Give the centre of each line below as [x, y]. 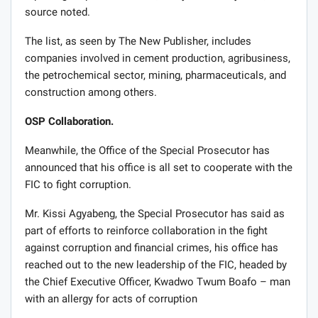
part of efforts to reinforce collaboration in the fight [146, 231]
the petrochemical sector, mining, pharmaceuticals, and [155, 76]
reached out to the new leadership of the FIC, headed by [156, 265]
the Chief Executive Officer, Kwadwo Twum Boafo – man [158, 282]
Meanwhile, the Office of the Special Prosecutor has [147, 151]
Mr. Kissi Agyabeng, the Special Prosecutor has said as [155, 214]
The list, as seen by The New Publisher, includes [138, 42]
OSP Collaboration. [69, 122]
